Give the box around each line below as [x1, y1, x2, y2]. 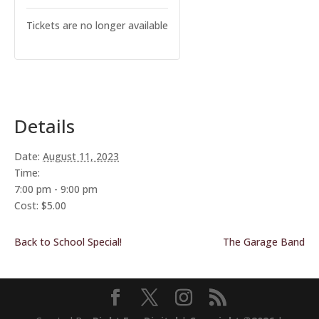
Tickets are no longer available [26, 19, 168, 32]
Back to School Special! [14, 235, 122, 249]
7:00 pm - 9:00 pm [14, 182, 98, 196]
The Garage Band [223, 235, 305, 249]
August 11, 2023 [43, 150, 119, 163]
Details [14, 113, 75, 139]
